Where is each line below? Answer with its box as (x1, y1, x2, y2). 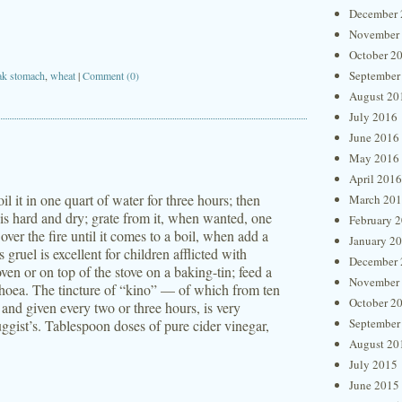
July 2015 (349, 356, 398, 372)
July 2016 (349, 109, 398, 125)
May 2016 (349, 150, 399, 166)
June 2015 (349, 377, 399, 393)
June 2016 (349, 129, 399, 145)
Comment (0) (83, 68, 139, 83)
